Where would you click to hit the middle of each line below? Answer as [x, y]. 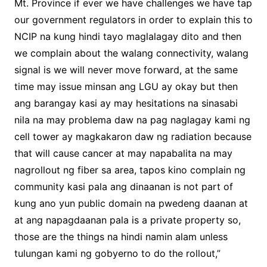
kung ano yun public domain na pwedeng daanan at [131, 204]
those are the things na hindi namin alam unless [121, 237]
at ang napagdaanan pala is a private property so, [127, 220]
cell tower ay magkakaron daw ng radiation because [133, 137]
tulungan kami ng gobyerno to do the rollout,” [117, 254]
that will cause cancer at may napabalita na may [123, 153]
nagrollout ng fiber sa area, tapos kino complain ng [130, 170]
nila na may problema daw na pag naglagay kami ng [132, 120]
